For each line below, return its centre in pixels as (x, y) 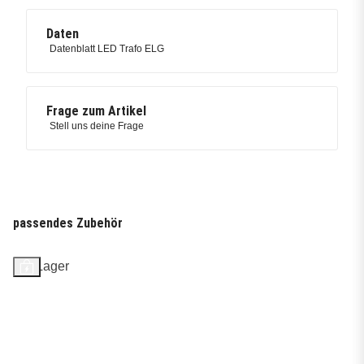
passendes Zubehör (68, 223)
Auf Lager (41, 266)
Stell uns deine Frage (97, 126)
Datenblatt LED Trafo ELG (107, 49)
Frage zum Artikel (96, 111)
